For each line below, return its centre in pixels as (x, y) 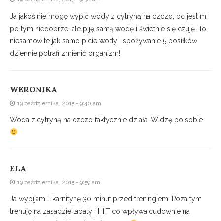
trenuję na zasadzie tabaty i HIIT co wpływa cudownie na (100, 211)
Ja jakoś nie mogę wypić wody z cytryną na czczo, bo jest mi (109, 17)
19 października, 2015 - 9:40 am (59, 103)
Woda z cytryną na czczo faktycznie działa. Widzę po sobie (106, 120)
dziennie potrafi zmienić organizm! (65, 54)
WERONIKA (34, 90)
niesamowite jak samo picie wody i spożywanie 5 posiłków (104, 41)
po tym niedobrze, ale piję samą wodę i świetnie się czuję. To (108, 29)
